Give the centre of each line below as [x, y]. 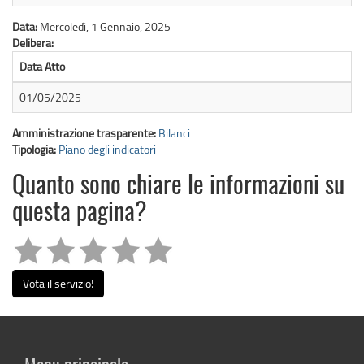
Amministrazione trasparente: [85, 132]
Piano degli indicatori [107, 149]
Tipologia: [35, 149]
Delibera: [34, 42]
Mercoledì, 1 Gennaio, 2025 [105, 26]
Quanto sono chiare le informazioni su [178, 186]
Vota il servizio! [58, 283]
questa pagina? [80, 213]
